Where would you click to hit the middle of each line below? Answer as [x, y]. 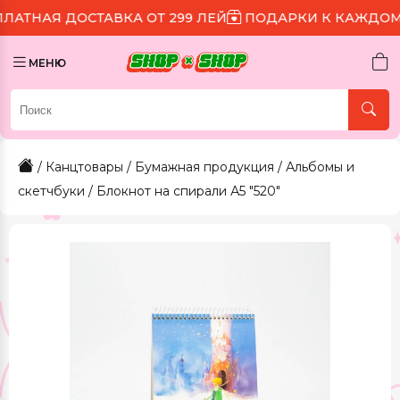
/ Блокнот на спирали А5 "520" [183, 191]
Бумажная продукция [204, 167]
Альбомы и [320, 167]
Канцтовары [84, 167]
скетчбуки [51, 191]
